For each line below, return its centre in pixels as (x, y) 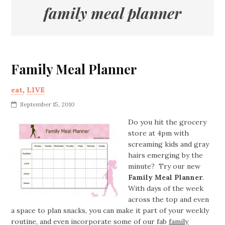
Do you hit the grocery (167, 122)
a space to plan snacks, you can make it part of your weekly (110, 210)
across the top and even (169, 199)
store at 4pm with (159, 133)
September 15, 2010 (48, 104)
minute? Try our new (164, 166)
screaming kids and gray (169, 144)
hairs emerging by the (166, 155)
